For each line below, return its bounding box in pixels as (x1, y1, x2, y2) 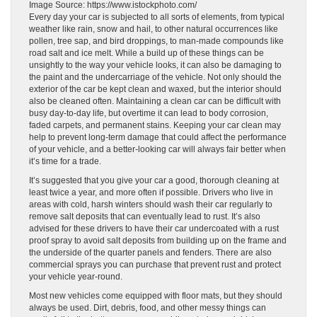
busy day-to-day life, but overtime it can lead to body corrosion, (29, 108, 268, 119)
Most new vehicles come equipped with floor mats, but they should (29, 291, 282, 301)
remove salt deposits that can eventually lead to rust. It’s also (29, 212, 260, 222)
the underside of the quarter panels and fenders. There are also (29, 248, 272, 258)
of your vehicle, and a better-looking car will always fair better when (29, 144, 286, 155)
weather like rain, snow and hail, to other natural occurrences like (29, 24, 278, 35)
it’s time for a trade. (29, 156, 101, 167)
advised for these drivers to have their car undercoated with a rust (29, 224, 279, 234)
